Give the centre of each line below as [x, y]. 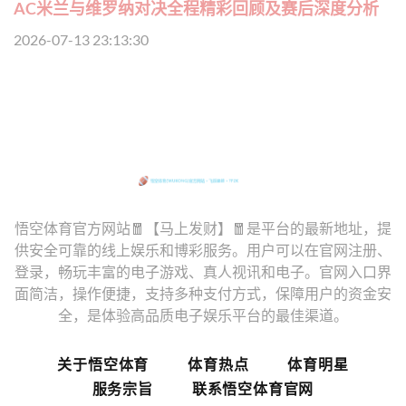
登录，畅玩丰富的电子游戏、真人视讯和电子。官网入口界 [203, 271]
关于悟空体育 [103, 363]
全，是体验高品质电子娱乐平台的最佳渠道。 [203, 314]
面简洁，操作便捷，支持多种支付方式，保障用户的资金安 [203, 293]
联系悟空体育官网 [253, 388]
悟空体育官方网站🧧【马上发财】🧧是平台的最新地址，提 [203, 227]
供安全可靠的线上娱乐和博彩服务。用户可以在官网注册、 [203, 249]
